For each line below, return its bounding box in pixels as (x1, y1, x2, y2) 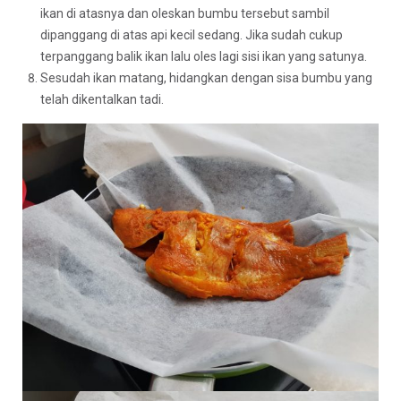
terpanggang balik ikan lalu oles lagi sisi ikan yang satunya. (40, 48, 367, 64)
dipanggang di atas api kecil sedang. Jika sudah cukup (40, 27, 343, 42)
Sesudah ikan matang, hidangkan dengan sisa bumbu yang (40, 70, 372, 85)
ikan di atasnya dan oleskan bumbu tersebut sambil (40, 5, 329, 21)
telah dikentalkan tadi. (40, 91, 164, 107)
